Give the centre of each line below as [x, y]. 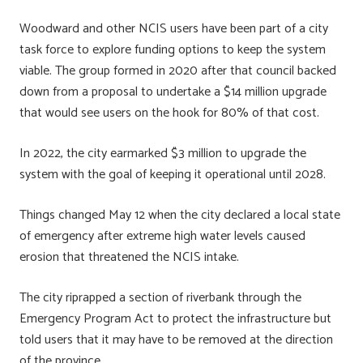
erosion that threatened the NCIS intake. [129, 257]
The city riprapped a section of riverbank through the [160, 297]
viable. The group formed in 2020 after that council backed [178, 70]
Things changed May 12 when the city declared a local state [180, 215]
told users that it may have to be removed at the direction [176, 340]
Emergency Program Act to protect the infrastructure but [175, 318]
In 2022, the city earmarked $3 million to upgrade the [163, 153]
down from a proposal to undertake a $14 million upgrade [173, 92]
